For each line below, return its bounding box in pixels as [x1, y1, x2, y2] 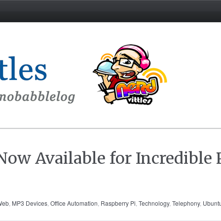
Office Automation [50, 199, 98, 207]
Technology [139, 199, 169, 207]
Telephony [172, 199, 200, 207]
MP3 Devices [12, 199, 47, 207]
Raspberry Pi [101, 199, 136, 207]
